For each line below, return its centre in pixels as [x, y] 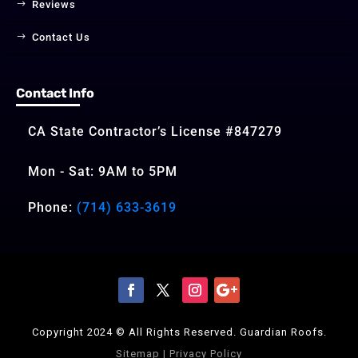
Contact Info [55, 93]
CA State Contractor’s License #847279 [155, 131]
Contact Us [61, 37]
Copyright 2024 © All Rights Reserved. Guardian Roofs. [179, 332]
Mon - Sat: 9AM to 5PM [103, 171]
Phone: [52, 207]
